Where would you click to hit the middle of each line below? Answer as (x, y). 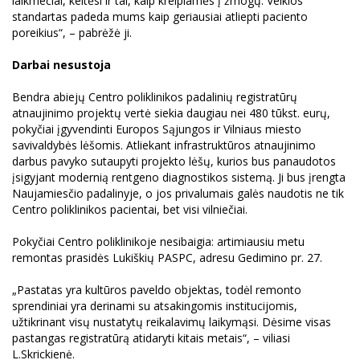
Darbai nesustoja (61, 65)
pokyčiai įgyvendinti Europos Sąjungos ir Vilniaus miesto (157, 129)
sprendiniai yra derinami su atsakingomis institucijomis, (155, 306)
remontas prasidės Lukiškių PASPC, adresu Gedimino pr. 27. (167, 258)
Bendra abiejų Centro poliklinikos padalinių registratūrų (155, 97)
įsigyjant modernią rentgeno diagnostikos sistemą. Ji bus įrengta (179, 177)
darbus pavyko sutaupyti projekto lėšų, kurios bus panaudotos (174, 161)
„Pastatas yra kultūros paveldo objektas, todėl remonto (157, 290)
